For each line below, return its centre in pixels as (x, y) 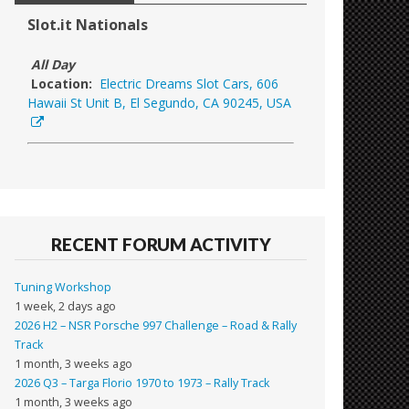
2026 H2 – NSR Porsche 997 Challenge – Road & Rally (156, 325)
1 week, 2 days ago (66, 306)
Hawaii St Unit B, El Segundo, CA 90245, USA (160, 103)
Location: (62, 84)
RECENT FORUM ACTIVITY (161, 244)
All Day (52, 65)
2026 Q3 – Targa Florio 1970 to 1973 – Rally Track (142, 383)
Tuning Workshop (63, 287)
